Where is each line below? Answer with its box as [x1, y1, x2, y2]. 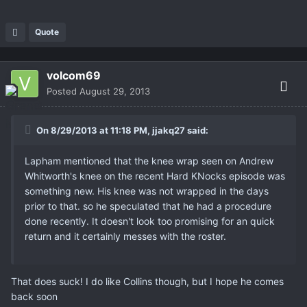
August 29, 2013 [79, 86, 150, 97]
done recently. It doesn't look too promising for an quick [25, 215, 275, 228]
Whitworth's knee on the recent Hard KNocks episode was [25, 170, 285, 182]
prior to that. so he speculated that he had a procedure [25, 200, 271, 212]
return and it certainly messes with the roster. [25, 230, 226, 243]
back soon [11, 291, 58, 303]
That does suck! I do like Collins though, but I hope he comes [11, 275, 284, 288]
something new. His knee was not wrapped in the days [25, 185, 269, 197]
